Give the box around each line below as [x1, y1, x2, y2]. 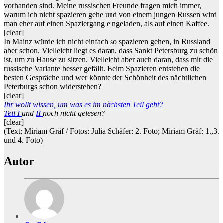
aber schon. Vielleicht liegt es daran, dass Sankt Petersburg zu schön [4, 46, 218, 55]
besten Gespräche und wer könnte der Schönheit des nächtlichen [4, 73, 206, 82]
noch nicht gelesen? [43, 109, 105, 118]
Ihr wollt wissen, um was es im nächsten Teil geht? [4, 100, 163, 109]
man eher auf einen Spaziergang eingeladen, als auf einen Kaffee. [4, 19, 209, 28]
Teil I [4, 109, 22, 118]
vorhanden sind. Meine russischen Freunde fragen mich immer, [4, 1, 201, 10]
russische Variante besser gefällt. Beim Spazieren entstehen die [4, 64, 200, 73]
